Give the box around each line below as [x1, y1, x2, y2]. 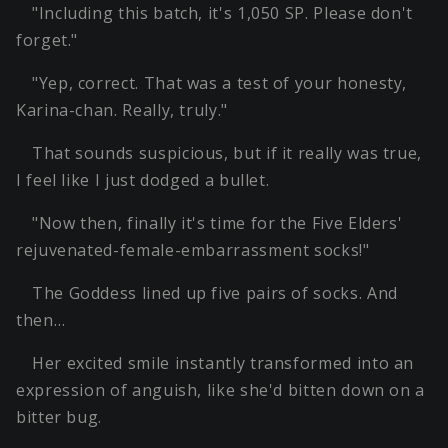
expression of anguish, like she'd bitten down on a [16, 379, 426, 402]
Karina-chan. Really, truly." [16, 99, 228, 122]
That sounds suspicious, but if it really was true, [32, 142, 423, 165]
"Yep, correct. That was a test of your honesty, [32, 72, 408, 95]
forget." [16, 29, 79, 52]
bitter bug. [16, 406, 103, 429]
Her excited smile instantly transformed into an [32, 352, 415, 375]
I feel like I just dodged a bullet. [16, 169, 270, 192]
